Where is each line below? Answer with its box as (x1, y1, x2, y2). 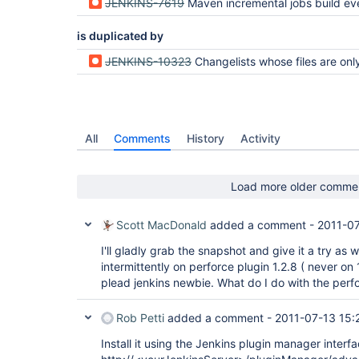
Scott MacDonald (116, 218, 207, 232)
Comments (114, 131, 171, 145)
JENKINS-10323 (105, 54, 192, 68)
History (187, 131, 224, 145)
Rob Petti (116, 311, 164, 325)
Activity (240, 131, 280, 145)
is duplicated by (77, 29, 163, 42)
